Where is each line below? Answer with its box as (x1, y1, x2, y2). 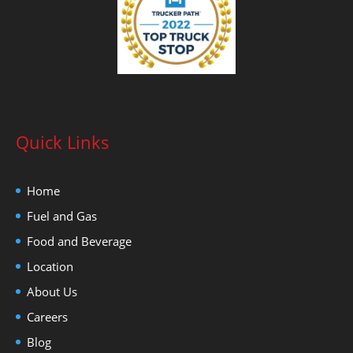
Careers (27, 309, 68, 325)
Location (27, 258, 73, 275)
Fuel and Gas (27, 208, 97, 225)
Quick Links (16, 130, 110, 154)
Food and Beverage (27, 233, 132, 250)
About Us (27, 284, 77, 300)
